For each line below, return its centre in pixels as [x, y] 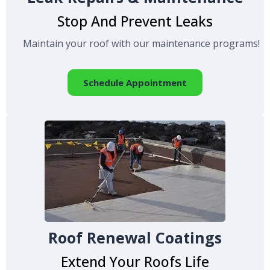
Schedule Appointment [135, 82]
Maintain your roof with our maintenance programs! [141, 43]
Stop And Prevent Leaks [135, 21]
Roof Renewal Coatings [135, 237]
